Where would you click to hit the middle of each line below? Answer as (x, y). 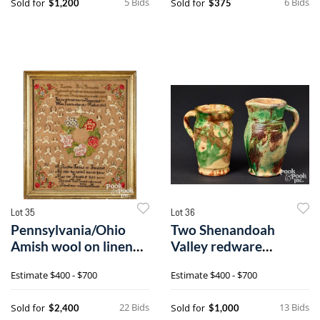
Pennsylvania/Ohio (68, 229)
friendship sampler (67, 262)
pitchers (195, 262)
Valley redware (216, 246)
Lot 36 (183, 212)
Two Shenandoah (223, 229)
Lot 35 (23, 212)
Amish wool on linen (72, 246)
